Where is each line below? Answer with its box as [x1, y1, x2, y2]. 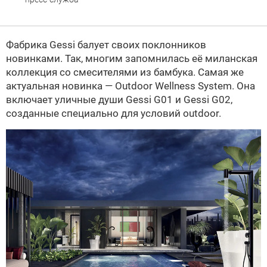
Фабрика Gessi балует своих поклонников [6, 39, 206, 51]
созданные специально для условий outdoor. [6, 107, 221, 119]
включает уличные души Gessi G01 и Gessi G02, [6, 94, 232, 105]
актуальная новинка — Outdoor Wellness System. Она [6, 80, 255, 92]
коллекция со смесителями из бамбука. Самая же [6, 66, 244, 78]
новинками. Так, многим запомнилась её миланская [6, 52, 257, 64]
